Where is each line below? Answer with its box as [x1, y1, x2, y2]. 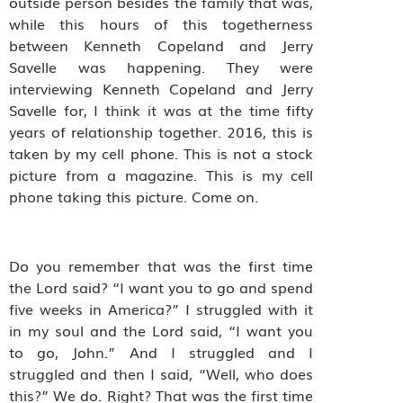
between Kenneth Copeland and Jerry [9, 34, 314, 57]
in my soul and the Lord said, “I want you [9, 318, 314, 341]
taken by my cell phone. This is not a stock [9, 142, 314, 165]
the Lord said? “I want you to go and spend [9, 275, 314, 298]
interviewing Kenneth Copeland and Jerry [9, 77, 314, 100]
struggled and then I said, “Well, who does [9, 362, 314, 384]
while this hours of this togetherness [9, 13, 314, 35]
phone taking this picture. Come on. [9, 185, 258, 208]
